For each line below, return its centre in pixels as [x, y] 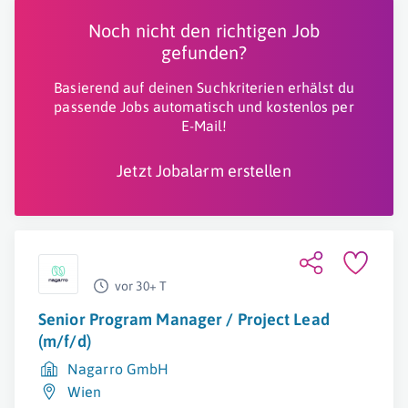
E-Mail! [204, 126]
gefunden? [204, 52]
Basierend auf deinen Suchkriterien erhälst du [204, 87]
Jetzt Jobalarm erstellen [204, 171]
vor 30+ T [141, 286]
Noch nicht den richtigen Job [204, 31]
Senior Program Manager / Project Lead [184, 319]
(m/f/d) [65, 341]
